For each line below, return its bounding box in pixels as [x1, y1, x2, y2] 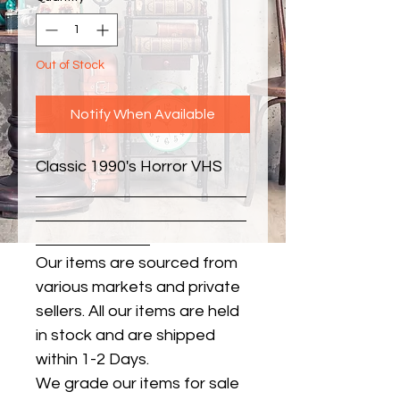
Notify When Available [71, 107, 215, 122]
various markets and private [36, 279, 240, 296]
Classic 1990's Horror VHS [36, 158, 222, 176]
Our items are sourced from [36, 254, 237, 272]
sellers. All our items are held [36, 303, 239, 321]
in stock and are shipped [36, 327, 215, 345]
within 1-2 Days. [36, 351, 153, 369]
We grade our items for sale [36, 375, 239, 393]
